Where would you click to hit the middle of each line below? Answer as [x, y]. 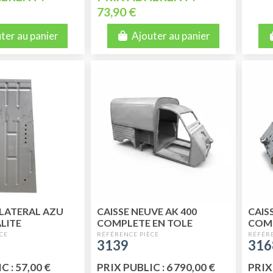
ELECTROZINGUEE [140, 234]
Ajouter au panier [171, 36]
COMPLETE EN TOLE [144, 222]
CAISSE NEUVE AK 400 [147, 211]
